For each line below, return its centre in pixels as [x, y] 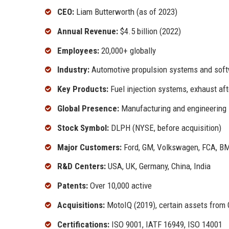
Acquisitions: [81, 205]
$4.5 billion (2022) [150, 31]
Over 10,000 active [120, 186]
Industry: [73, 70]
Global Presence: [88, 109]
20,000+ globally [128, 50]
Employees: [78, 50]
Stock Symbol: [83, 128]
